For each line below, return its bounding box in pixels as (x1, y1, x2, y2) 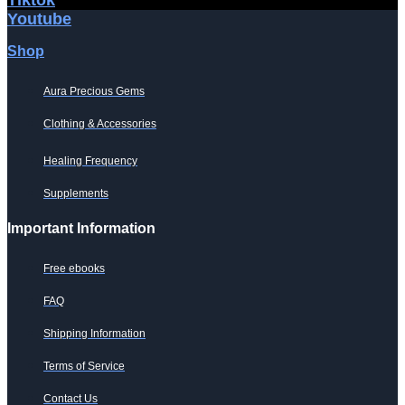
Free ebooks (43, 262, 105, 275)
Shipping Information (43, 327, 146, 340)
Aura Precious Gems (43, 85, 145, 98)
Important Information (7, 221, 155, 236)
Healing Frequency (43, 155, 137, 167)
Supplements (43, 187, 108, 200)
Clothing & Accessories (43, 118, 156, 130)
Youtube (7, 9, 71, 28)
